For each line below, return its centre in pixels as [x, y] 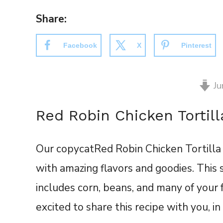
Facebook [80, 45]
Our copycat [65, 149]
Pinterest [197, 45]
